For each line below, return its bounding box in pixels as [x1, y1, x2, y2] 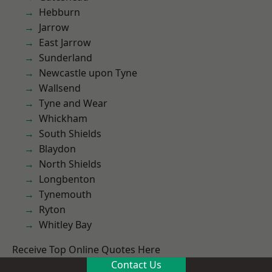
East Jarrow [39, 36, 91, 49]
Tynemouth [39, 188, 92, 201]
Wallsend [39, 81, 81, 95]
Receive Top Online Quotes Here [12, 243, 160, 256]
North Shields [39, 157, 101, 171]
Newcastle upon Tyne [39, 66, 137, 80]
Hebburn [39, 5, 80, 19]
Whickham [39, 112, 87, 125]
